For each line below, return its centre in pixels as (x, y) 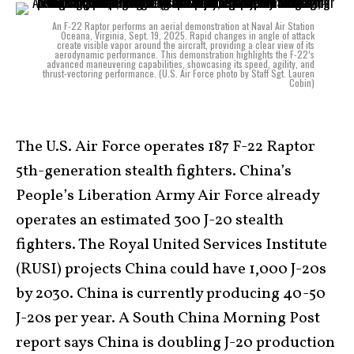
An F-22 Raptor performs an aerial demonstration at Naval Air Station (183, 26)
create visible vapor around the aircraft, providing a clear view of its (186, 45)
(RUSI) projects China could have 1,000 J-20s (171, 269)
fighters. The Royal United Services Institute (171, 245)
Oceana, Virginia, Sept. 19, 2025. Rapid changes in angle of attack (188, 35)
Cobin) (302, 83)
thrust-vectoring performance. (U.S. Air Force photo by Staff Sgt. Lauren (179, 73)
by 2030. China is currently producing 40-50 (171, 294)
